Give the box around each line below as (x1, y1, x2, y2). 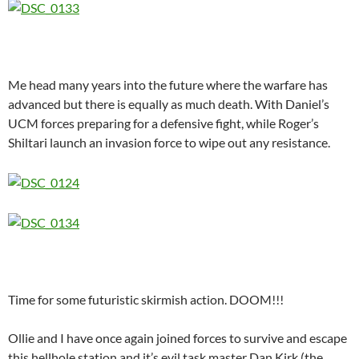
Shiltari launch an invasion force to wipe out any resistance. (8, 134, 330, 150)
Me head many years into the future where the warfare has (8, 76, 328, 92)
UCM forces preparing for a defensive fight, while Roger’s (8, 115, 319, 131)
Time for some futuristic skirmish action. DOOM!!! (8, 291, 284, 307)
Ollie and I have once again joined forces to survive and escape (8, 329, 347, 345)
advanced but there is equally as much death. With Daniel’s (8, 95, 329, 111)
